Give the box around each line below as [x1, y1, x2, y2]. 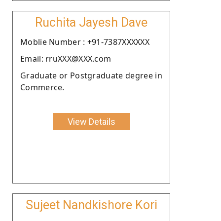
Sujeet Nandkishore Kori [25, 197, 157, 212]
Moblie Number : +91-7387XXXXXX [20, 36, 149, 47]
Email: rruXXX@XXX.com [20, 53, 111, 64]
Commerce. [20, 81, 65, 93]
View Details [67, 116, 115, 127]
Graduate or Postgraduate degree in [20, 70, 162, 81]
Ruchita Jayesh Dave [35, 15, 147, 30]
